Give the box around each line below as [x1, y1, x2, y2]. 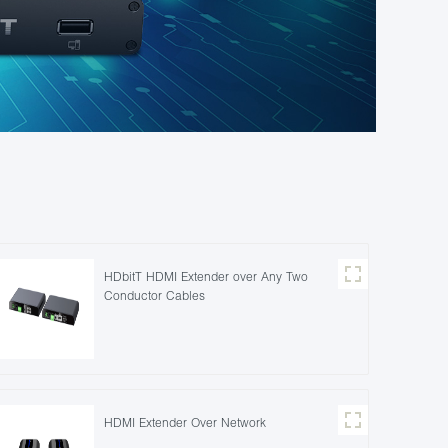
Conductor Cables [103, 287, 205, 303]
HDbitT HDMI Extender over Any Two [103, 268, 308, 284]
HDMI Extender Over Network [103, 414, 266, 430]
